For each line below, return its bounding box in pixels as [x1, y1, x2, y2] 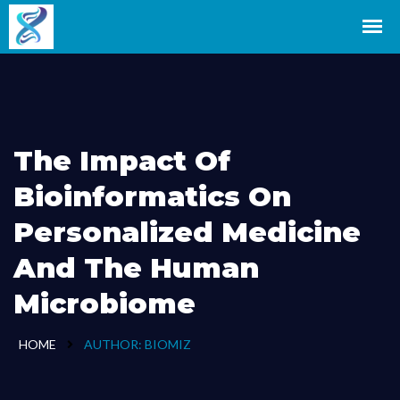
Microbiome [13, 287, 196, 321]
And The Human [13, 251, 259, 285]
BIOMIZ [145, 337, 191, 352]
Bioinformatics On [13, 179, 291, 213]
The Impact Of [13, 144, 230, 178]
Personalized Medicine [13, 215, 361, 249]
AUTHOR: [84, 337, 145, 352]
